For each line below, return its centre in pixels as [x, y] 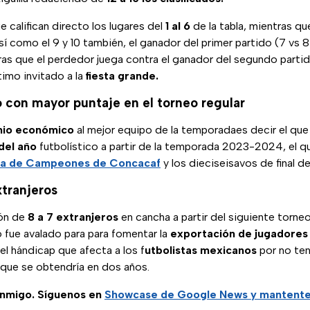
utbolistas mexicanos [201, 250]
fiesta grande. [122, 76]
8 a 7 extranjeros [73, 217]
